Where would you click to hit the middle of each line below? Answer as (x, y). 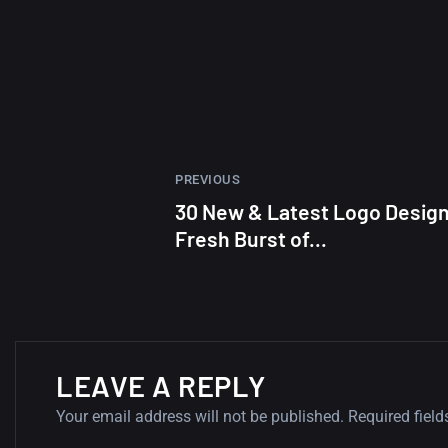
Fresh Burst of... (251, 239)
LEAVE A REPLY (161, 386)
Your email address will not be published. (200, 417)
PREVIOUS (207, 180)
